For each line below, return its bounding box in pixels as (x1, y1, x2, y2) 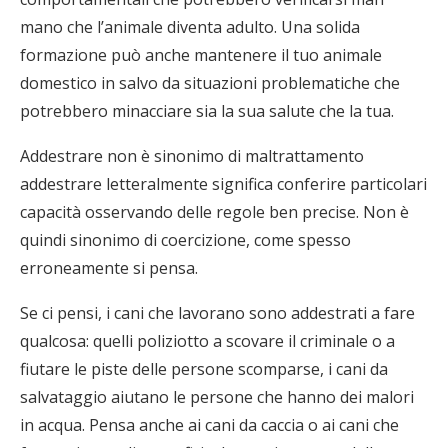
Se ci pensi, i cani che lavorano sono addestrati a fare (20, 302, 415, 324)
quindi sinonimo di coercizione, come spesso (20, 229, 351, 251)
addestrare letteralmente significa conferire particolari (20, 173, 427, 195)
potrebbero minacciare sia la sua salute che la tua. (20, 100, 394, 122)
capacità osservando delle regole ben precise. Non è (20, 201, 409, 223)
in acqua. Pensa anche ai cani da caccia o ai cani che (20, 414, 399, 436)
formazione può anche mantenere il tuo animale (20, 44, 382, 66)
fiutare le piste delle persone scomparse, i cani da (20, 358, 388, 380)
